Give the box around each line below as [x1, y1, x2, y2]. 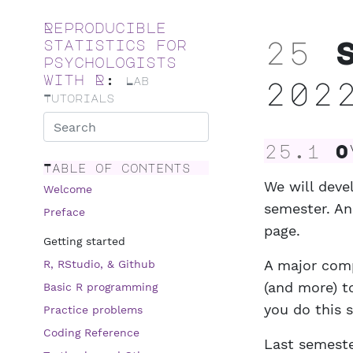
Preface [43, 206, 85, 218]
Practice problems [43, 303, 143, 316]
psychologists [43, 55, 176, 69]
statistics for [43, 38, 187, 52]
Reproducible [43, 20, 166, 35]
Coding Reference [43, 326, 139, 339]
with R [43, 72, 105, 87]
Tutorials [43, 92, 114, 103]
